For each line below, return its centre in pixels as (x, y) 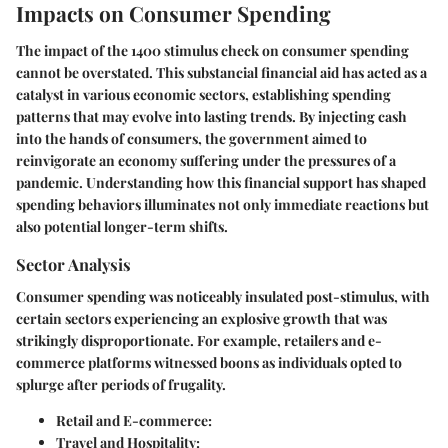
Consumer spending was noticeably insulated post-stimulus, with (223, 296)
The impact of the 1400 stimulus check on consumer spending (212, 51)
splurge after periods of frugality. (121, 384)
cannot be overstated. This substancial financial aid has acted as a (221, 73)
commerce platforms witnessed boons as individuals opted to (209, 362)
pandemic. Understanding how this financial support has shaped (221, 183)
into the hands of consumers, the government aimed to (191, 139)
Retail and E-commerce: (134, 420)
